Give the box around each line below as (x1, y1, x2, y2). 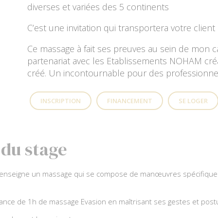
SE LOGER (179, 96, 208, 105)
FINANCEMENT (107, 96, 153, 105)
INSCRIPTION (40, 96, 81, 105)
